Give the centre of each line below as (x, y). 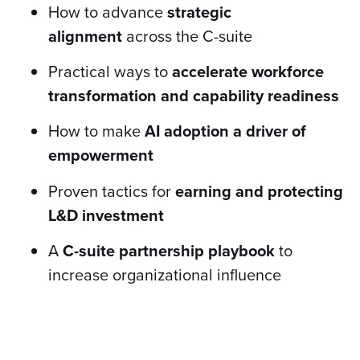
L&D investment (106, 215)
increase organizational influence (165, 275)
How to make (96, 131)
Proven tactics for (112, 191)
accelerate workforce (248, 71)
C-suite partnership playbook (169, 251)
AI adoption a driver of (225, 131)
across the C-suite (187, 36)
